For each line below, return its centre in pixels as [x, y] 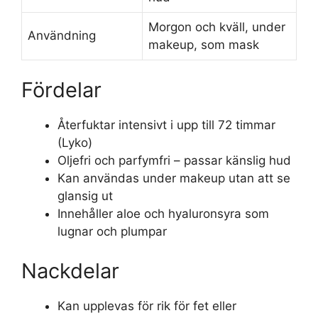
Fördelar [61, 90]
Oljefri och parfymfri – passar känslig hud [174, 160]
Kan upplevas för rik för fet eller [147, 306]
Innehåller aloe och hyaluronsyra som [163, 214]
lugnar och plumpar [112, 231]
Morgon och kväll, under [217, 27]
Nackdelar [70, 270]
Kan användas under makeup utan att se [174, 178]
